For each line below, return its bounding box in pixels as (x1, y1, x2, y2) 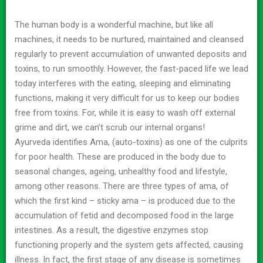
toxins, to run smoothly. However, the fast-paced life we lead (15, 63, 248, 74)
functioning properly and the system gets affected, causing (15, 239, 243, 250)
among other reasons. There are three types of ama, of (15, 180, 229, 191)
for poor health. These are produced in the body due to (15, 151, 226, 162)
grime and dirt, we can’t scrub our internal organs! (15, 122, 205, 133)
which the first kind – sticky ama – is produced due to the (15, 195, 235, 206)
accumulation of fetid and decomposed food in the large (15, 210, 234, 221)
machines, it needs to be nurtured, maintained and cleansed (15, 33, 244, 45)
